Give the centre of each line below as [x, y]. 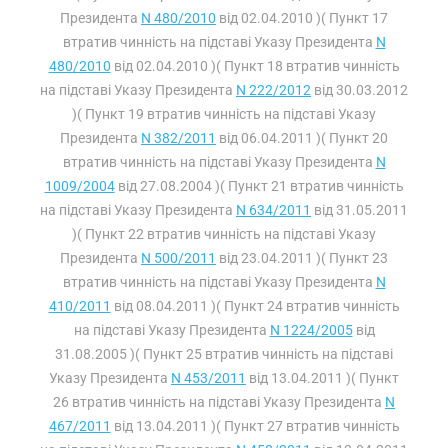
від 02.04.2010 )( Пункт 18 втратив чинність [255, 66]
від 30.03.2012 [359, 90]
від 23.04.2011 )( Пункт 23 [302, 258]
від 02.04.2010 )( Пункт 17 [302, 18]
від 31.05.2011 [359, 210]
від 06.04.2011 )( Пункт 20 [302, 138]
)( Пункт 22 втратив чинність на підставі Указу [224, 234]
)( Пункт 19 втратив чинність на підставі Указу [224, 114]
